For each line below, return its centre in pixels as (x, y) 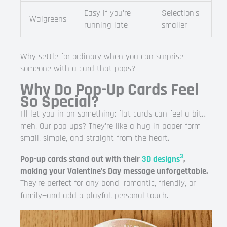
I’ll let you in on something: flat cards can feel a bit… (113, 114)
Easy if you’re (107, 13)
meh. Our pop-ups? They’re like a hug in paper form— (113, 126)
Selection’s (180, 13)
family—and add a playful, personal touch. (94, 195)
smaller (174, 25)
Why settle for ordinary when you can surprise (102, 56)
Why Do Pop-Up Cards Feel (109, 89)
